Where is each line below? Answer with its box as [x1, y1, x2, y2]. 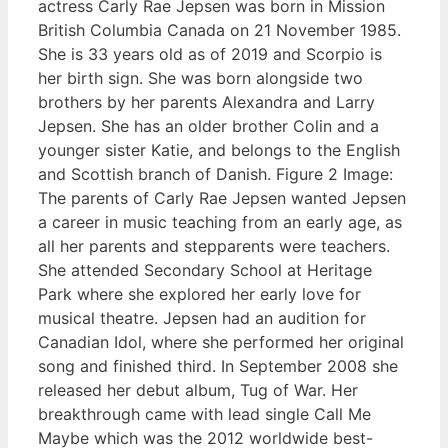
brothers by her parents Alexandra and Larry [38, 92, 375, 113]
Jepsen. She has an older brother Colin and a [38, 116, 379, 137]
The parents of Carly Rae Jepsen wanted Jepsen [38, 188, 406, 209]
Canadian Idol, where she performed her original [38, 332, 404, 353]
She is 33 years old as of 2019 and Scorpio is [38, 44, 382, 65]
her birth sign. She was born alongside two [38, 68, 363, 89]
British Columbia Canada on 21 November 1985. [38, 20, 401, 41]
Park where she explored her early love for [38, 284, 361, 305]
